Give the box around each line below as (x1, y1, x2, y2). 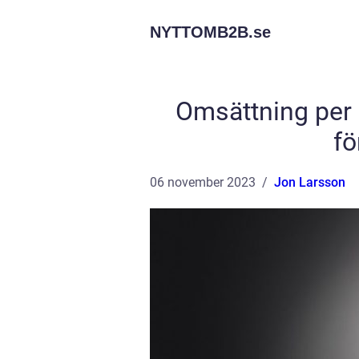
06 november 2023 (150, 175, 256, 190)
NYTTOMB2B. (150, 23, 253, 41)
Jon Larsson (274, 175, 345, 190)
